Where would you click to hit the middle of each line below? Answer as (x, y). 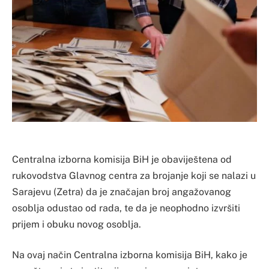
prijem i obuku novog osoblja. (77, 224)
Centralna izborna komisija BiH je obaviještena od (122, 159)
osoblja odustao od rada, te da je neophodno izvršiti (126, 208)
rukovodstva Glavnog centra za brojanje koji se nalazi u (134, 175)
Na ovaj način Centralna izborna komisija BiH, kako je (130, 255)
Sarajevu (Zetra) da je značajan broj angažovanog (122, 192)
